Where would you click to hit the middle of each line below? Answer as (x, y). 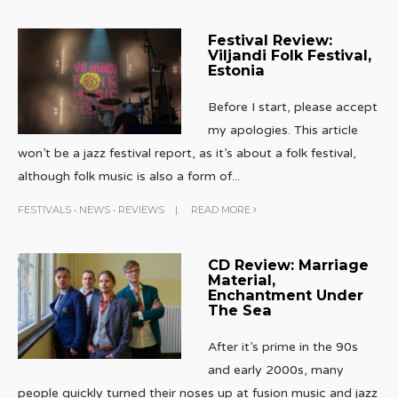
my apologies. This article (283, 130)
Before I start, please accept (292, 107)
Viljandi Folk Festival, (289, 55)
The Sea (239, 310)
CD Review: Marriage (288, 264)
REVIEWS (141, 209)
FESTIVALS (44, 209)
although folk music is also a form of (125, 176)
